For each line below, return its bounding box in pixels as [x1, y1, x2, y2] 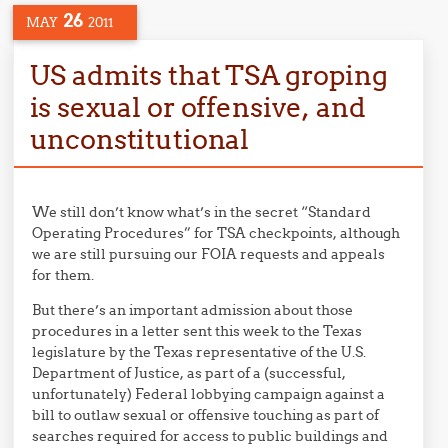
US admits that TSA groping [29, 58, 388, 92]
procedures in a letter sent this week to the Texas [32, 322, 363, 340]
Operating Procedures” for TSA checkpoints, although [32, 224, 401, 242]
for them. [32, 266, 95, 284]
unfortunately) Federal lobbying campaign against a [32, 385, 386, 403]
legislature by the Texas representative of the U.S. [32, 343, 367, 361]
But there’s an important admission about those [32, 301, 354, 319]
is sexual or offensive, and [29, 90, 366, 124]
